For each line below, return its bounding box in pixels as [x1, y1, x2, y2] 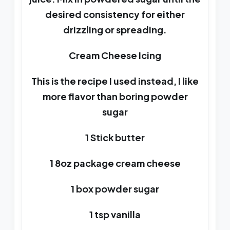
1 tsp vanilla [89, 208, 141, 221]
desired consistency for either [45, 8, 185, 21]
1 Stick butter [85, 131, 145, 144]
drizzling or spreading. [63, 24, 167, 36]
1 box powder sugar [71, 183, 159, 195]
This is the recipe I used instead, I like [31, 75, 199, 87]
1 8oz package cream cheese [49, 157, 181, 169]
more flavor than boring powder [42, 90, 188, 103]
